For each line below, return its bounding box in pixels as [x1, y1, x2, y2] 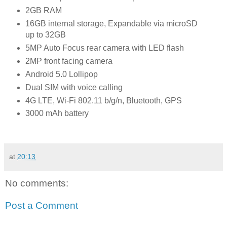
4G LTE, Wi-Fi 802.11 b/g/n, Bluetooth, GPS [25, 96, 182, 105]
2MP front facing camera [25, 56, 112, 65]
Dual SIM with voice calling [25, 83, 123, 92]
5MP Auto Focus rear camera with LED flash [25, 43, 184, 52]
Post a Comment [5, 200, 78, 211]
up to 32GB [25, 30, 66, 39]
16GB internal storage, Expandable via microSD [25, 19, 198, 28]
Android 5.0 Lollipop [25, 69, 98, 79]
